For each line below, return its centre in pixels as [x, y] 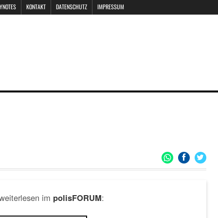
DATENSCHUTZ [72, 7]
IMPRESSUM [111, 7]
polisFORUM [77, 198]
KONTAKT [36, 7]
